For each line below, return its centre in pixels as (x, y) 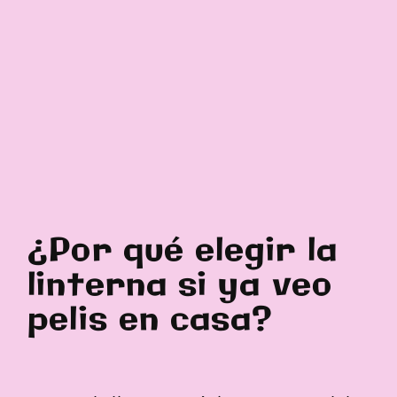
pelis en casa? (151, 321)
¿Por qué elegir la (183, 252)
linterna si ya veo (180, 286)
